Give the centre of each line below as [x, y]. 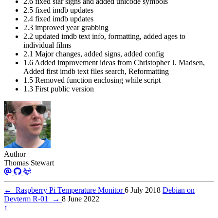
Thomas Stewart [29, 163]
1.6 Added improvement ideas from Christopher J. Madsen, [114, 63]
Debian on [179, 190]
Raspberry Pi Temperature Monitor [68, 190]
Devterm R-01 [28, 199]
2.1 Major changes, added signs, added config [94, 54]
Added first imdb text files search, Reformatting [96, 72]
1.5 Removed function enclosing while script [92, 80]
